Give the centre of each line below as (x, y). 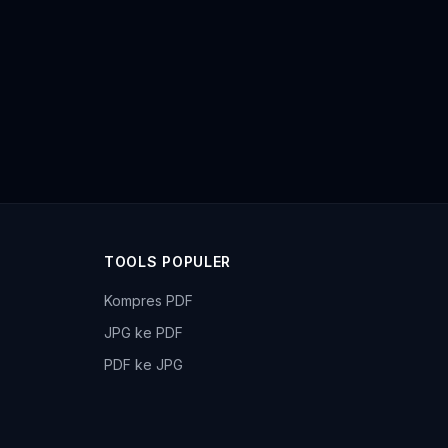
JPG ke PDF (143, 332)
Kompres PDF (148, 300)
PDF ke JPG (143, 364)
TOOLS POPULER (168, 261)
